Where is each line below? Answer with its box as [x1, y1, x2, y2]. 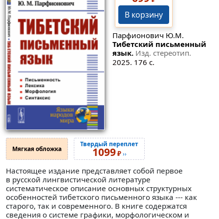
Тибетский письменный [112, 39, 206, 49]
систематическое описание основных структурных [6, 183, 192, 193]
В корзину [124, 9, 163, 21]
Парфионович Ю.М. [112, 30, 184, 40]
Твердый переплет [80, 139, 138, 148]
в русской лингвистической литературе [6, 174, 151, 184]
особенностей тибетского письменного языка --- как [6, 192, 197, 202]
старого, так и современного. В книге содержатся [6, 200, 187, 211]
